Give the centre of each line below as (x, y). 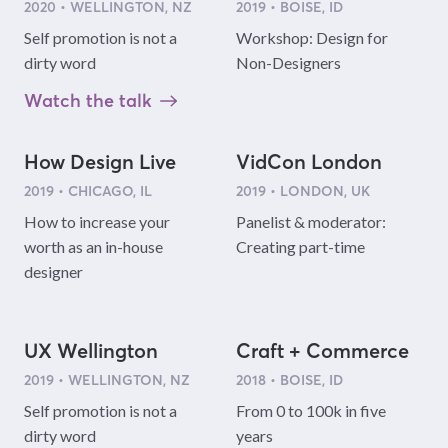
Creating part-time (300, 247)
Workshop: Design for (311, 38)
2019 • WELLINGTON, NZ (107, 380)
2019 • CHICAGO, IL (88, 191)
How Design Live (100, 162)
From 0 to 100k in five (310, 411)
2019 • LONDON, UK (302, 191)
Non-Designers (288, 63)
